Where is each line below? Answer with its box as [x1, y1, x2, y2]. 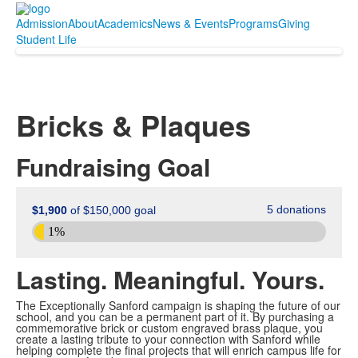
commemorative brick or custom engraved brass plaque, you [16, 320, 323, 336]
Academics [97, 15, 153, 32]
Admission [16, 15, 68, 32]
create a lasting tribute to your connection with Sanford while [16, 331, 320, 348]
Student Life [16, 31, 77, 48]
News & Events [153, 15, 229, 32]
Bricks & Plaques [16, 104, 251, 146]
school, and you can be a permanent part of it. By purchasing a [16, 308, 334, 325]
